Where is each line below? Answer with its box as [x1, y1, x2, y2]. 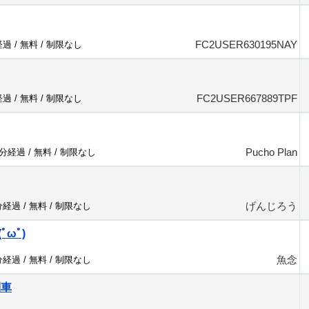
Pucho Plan [246, 146, 297, 158]
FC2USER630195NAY [195, 39, 297, 50]
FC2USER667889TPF [197, 92, 297, 104]
